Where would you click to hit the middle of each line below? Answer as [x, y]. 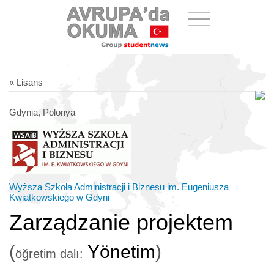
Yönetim [119, 252]
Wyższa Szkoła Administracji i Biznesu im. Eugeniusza [119, 187]
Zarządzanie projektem [121, 222]
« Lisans [26, 82]
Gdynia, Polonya [42, 112]
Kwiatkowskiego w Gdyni [59, 197]
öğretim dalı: [49, 254]
